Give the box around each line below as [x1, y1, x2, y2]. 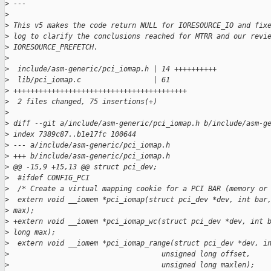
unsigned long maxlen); [9, 261, 255, 270]
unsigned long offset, [9, 250, 250, 259]
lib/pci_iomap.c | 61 [9, 76, 174, 85]
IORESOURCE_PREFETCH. [9, 43, 98, 52]
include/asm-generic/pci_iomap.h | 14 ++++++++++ [9, 65, 217, 74]
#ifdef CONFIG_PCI [9, 174, 90, 183]
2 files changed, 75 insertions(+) [9, 97, 157, 106]
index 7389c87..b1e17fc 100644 [9, 130, 136, 139]
